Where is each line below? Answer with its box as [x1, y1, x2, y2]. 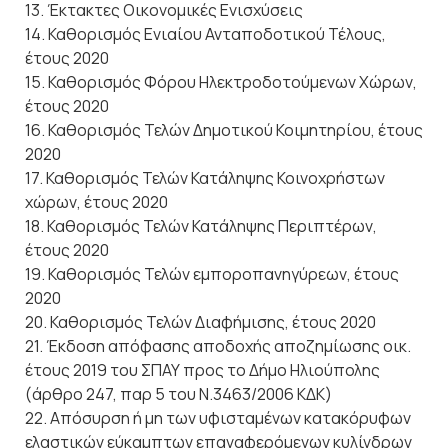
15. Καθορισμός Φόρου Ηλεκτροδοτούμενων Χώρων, [25, 71, 417, 94]
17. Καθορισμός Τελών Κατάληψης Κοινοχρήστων [25, 167, 385, 190]
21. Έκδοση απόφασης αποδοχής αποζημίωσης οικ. [25, 335, 411, 358]
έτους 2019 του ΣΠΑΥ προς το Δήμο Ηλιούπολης [25, 359, 380, 382]
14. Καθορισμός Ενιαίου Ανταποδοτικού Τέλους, [25, 23, 386, 46]
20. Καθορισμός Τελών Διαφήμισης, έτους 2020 [25, 311, 376, 334]
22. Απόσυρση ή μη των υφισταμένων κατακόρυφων [25, 407, 411, 430]
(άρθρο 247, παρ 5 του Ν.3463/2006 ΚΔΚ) [25, 383, 332, 406]
